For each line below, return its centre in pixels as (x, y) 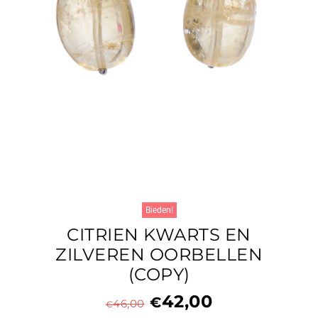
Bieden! (159, 210)
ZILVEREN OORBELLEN (159, 254)
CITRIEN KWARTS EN (159, 235)
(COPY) (159, 274)
